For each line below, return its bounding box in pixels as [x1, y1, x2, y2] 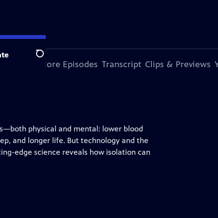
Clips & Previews [145, 59, 211, 70]
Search [36, 54, 59, 64]
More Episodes [39, 59, 98, 70]
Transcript [102, 59, 141, 70]
